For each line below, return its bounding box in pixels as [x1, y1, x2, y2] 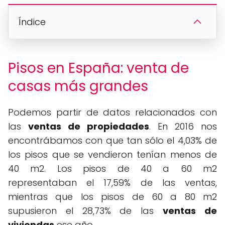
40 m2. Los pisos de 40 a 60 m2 [8, 162, 217, 175]
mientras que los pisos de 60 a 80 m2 [8, 190, 217, 203]
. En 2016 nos [149, 120, 217, 133]
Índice [19, 16, 46, 28]
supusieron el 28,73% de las [8, 204, 163, 217]
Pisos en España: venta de [8, 58, 189, 78]
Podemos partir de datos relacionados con [8, 106, 217, 119]
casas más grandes [8, 76, 148, 96]
